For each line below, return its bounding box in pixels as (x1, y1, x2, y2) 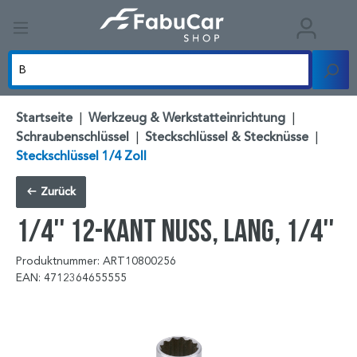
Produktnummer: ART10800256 (16, 254, 176, 269)
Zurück (37, 185, 76, 199)
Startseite (16, 110, 73, 127)
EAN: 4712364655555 (16, 271, 127, 285)
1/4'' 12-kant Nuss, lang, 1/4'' (16, 213, 334, 248)
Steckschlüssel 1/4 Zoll (16, 148, 147, 165)
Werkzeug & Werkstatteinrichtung (88, 110, 285, 127)
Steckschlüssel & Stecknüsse (145, 129, 308, 146)
